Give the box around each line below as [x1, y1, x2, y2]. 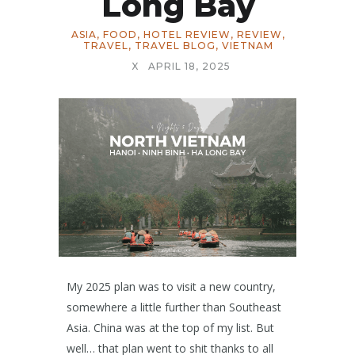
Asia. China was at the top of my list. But [67, 320, 274, 335]
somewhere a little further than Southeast [67, 300, 281, 315]
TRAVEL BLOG [134, 40, 216, 52]
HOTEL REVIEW [143, 29, 231, 40]
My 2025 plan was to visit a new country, [67, 279, 276, 294]
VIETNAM [221, 40, 273, 52]
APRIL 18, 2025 [148, 60, 231, 72]
